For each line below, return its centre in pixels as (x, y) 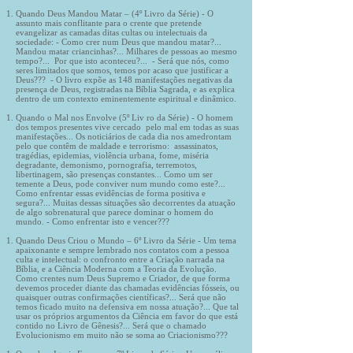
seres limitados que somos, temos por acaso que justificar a (122, 70)
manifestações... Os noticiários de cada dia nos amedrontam (124, 136)
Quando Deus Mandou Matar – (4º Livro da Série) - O (115, 13)
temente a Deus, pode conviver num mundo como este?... (121, 184)
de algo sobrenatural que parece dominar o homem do (115, 212)
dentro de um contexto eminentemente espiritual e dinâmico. (126, 98)
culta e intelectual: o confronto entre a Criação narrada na (120, 259)
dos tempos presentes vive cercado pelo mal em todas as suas (127, 127)
